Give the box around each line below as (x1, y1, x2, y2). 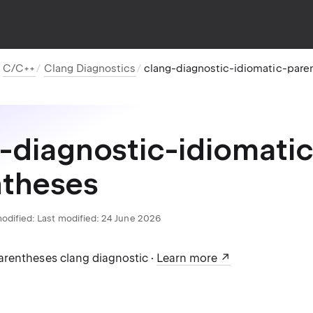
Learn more (156, 252, 218, 265)
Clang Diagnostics (43, 62, 136, 75)
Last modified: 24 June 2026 (37, 213, 161, 224)
